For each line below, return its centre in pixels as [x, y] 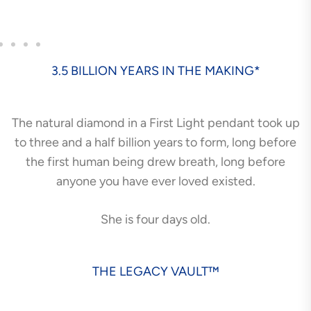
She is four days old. [155, 219]
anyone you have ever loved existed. [155, 181]
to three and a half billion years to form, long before [155, 142]
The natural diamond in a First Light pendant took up [155, 123]
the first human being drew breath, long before [155, 161]
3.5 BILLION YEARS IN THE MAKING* [155, 70]
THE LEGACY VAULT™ [155, 271]
